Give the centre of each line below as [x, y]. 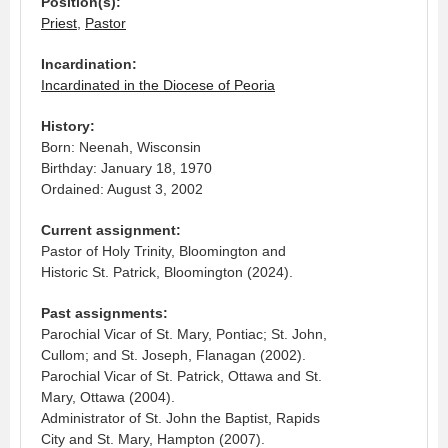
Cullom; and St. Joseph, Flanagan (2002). [173, 354]
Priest [59, 22]
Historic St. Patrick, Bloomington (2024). [167, 271]
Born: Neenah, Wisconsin [121, 146]
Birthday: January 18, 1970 [126, 167]
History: [68, 125]
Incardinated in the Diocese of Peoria [158, 84]
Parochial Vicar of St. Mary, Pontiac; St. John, [184, 333]
